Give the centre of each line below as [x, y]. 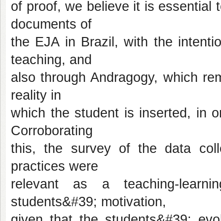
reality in [36, 95]
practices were [55, 166]
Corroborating [52, 131]
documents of [51, 24]
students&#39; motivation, [89, 202]
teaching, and [51, 60]
